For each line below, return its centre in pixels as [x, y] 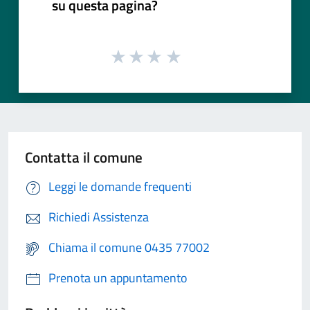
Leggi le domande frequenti [120, 187]
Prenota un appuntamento [118, 278]
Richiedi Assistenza [99, 217]
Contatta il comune [84, 157]
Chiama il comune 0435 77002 [129, 248]
